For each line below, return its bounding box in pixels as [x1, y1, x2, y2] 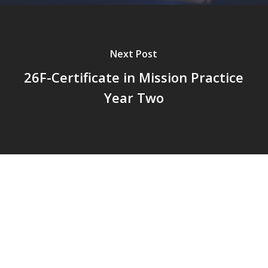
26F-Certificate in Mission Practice [24, 68, 244, 87]
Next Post [110, 47, 158, 61]
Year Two [103, 89, 164, 107]
